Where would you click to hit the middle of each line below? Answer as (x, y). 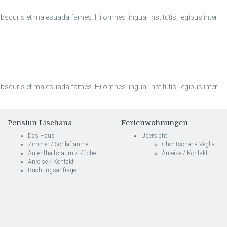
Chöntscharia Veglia (188, 144)
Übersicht (154, 136)
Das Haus (41, 136)
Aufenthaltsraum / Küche (62, 153)
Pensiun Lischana (40, 122)
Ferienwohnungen (155, 122)
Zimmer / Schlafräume (58, 144)
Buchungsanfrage (52, 170)
